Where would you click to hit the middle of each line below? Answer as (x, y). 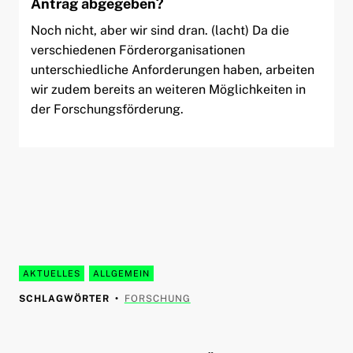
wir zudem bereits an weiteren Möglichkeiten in (168, 89)
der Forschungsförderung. (107, 109)
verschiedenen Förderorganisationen (137, 50)
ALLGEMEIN (121, 273)
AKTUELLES (51, 273)
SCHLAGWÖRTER (64, 298)
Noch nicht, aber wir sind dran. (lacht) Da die (160, 30)
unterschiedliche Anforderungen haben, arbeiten (172, 69)
